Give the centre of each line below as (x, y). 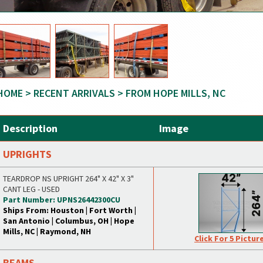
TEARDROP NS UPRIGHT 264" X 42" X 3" (68, 178)
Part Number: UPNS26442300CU (62, 200)
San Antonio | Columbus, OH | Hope (69, 221)
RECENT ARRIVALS (74, 93)
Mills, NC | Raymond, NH (47, 231)
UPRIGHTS (27, 154)
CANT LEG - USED (31, 189)
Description (30, 128)
